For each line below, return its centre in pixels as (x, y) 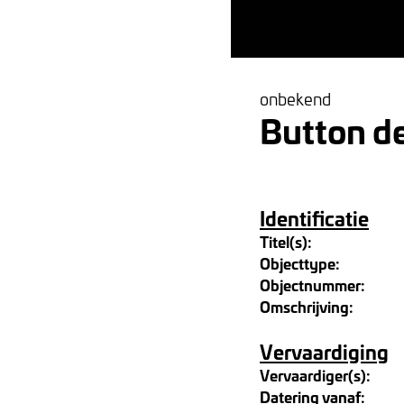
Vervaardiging (324, 351)
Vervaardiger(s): (315, 375)
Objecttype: (300, 263)
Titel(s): (286, 241)
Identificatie (314, 218)
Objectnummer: (312, 285)
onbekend (295, 99)
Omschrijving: (307, 306)
